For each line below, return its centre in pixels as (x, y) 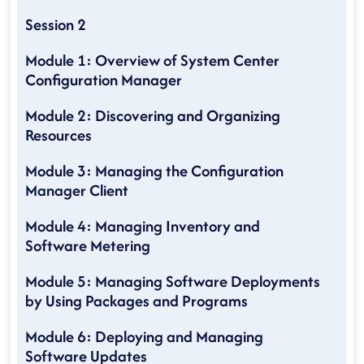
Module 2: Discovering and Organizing (153, 115)
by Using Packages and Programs (136, 301)
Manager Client (77, 190)
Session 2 (56, 24)
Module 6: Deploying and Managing (144, 336)
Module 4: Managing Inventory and (143, 226)
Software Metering (88, 245)
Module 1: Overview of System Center (152, 60)
